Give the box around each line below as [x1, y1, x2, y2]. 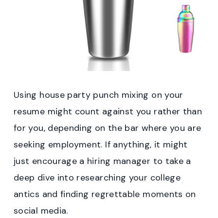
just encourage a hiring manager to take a [14, 155, 191, 167]
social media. [14, 205, 68, 217]
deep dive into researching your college [14, 172, 181, 184]
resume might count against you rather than [14, 106, 202, 118]
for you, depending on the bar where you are [14, 122, 201, 134]
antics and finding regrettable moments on [14, 188, 196, 200]
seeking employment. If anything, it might [14, 139, 188, 151]
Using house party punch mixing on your [14, 89, 183, 101]
